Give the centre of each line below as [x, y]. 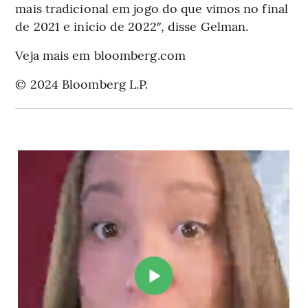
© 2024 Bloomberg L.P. [82, 83]
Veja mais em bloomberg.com [100, 54]
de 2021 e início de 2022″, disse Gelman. [132, 25]
